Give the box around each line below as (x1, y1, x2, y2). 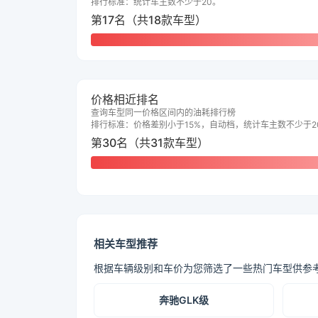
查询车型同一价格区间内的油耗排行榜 (91, 107, 236, 118)
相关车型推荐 (94, 237, 158, 251)
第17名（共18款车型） (91, 13, 207, 27)
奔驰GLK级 (158, 294, 209, 306)
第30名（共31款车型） (91, 136, 209, 150)
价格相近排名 (91, 92, 159, 106)
